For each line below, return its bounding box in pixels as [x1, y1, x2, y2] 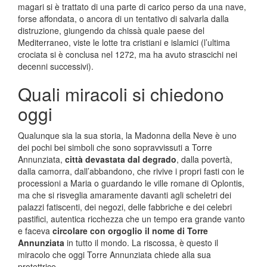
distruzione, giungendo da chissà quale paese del [18, 24, 204, 36]
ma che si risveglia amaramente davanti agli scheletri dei [18, 189, 231, 201]
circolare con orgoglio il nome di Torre [52, 225, 208, 237]
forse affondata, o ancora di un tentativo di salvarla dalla [18, 13, 229, 24]
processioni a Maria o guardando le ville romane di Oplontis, [18, 177, 244, 189]
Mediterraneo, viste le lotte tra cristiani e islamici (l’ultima [18, 36, 230, 48]
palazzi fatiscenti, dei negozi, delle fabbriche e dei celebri [18, 201, 232, 213]
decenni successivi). [18, 60, 94, 72]
